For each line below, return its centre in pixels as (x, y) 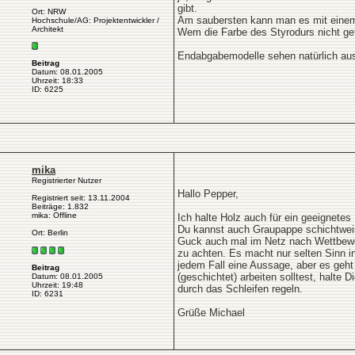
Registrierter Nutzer (67, 180)
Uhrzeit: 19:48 (57, 285)
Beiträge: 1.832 (60, 206)
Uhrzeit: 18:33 (57, 80)
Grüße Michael (211, 313)
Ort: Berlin (50, 233)
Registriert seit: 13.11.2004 (81, 198)
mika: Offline (54, 215)
